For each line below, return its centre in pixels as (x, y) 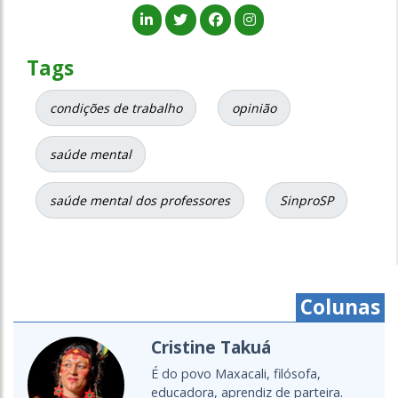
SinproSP (306, 201)
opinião (254, 108)
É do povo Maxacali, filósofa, (235, 374)
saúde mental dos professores (140, 201)
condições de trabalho (116, 108)
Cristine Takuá (211, 347)
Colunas (341, 307)
